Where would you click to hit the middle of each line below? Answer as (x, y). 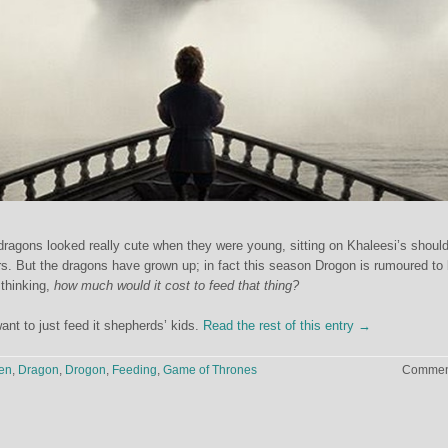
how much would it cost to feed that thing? (176, 285)
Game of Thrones (210, 370)
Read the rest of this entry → (287, 325)
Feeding (134, 370)
